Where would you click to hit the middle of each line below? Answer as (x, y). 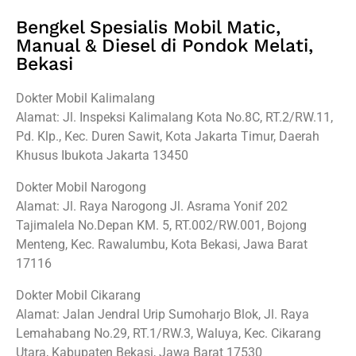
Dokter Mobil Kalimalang (85, 98)
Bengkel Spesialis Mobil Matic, (148, 27)
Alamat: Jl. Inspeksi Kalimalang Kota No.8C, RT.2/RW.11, (174, 117)
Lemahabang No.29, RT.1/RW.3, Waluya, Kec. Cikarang (168, 333)
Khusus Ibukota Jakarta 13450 (102, 155)
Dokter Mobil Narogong (81, 187)
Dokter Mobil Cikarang (78, 295)
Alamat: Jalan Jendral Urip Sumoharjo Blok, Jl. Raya (163, 314)
